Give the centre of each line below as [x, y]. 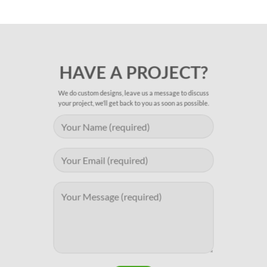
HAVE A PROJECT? [133, 72]
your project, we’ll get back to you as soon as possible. [133, 103]
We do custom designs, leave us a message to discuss [133, 93]
